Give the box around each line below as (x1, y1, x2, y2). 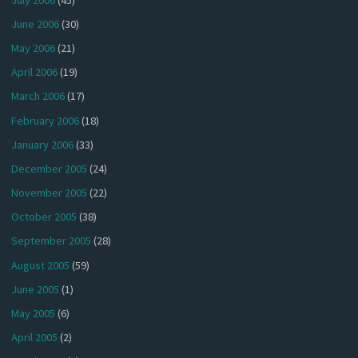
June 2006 (11, 16, 60, 31)
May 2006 (11, 40, 56, 55)
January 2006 (11, 137, 74, 152)
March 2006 (11, 89, 66, 104)
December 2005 (11, 161, 88, 176)
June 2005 (11, 281, 60, 296)
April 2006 (11, 65, 58, 80)
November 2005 (11, 185, 88, 201)
